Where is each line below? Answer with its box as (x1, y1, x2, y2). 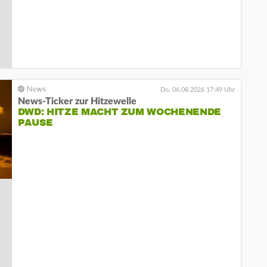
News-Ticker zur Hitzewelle (17, 97, 136, 107)
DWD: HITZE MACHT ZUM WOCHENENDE (17, 106, 221, 119)
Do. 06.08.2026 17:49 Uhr (160, 86, 235, 94)
